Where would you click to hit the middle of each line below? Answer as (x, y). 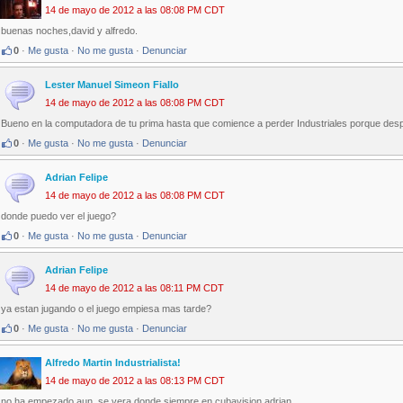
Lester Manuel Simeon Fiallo (112, 85)
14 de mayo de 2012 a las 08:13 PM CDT (135, 381)
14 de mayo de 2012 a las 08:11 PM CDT (134, 288)
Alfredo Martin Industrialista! (113, 363)
